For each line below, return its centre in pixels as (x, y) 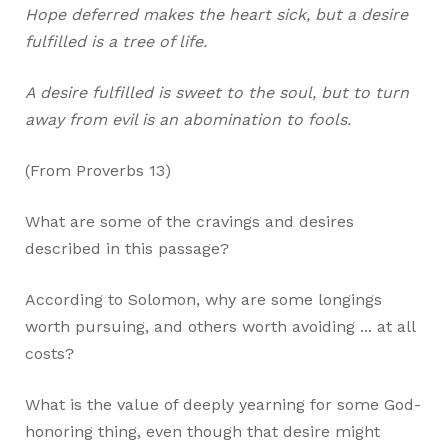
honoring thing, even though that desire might (203, 431)
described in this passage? (127, 248)
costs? (50, 353)
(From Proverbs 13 (95, 170)
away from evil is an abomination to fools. (188, 119)
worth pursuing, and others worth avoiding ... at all (220, 326)
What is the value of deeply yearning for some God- (223, 404)
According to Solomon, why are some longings (204, 299)
